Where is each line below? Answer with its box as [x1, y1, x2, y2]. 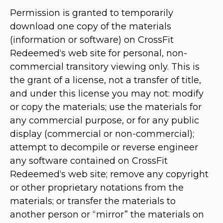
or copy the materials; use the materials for [10, 102, 202, 113]
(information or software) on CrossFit [10, 34, 174, 46]
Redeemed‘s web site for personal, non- [10, 48, 187, 59]
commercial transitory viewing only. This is [10, 61, 200, 73]
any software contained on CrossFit [10, 155, 168, 167]
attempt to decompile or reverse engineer [10, 142, 198, 153]
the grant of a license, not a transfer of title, [10, 75, 201, 86]
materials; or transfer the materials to [10, 196, 176, 207]
